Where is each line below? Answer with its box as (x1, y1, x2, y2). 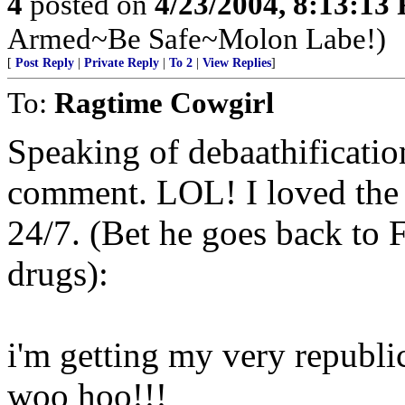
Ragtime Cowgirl (54, 86, 274, 119)
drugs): (7, 254, 108, 293)
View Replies (202, 56, 271, 70)
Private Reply (84, 56, 159, 70)
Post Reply (15, 56, 74, 70)
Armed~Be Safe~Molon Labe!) (7, 22, 386, 55)
